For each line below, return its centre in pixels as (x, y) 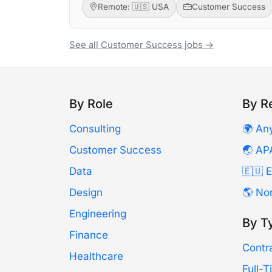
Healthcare (96, 257)
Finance (89, 235)
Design (86, 193)
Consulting (95, 129)
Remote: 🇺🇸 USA (133, 7)
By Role (91, 104)
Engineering (98, 214)
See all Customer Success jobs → (141, 45)
